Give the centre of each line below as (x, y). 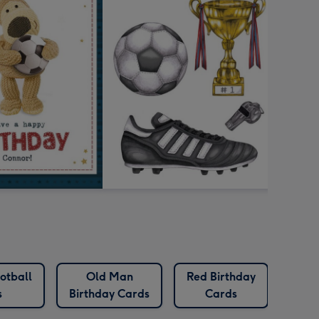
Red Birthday (221, 277)
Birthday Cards (109, 294)
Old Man (109, 277)
